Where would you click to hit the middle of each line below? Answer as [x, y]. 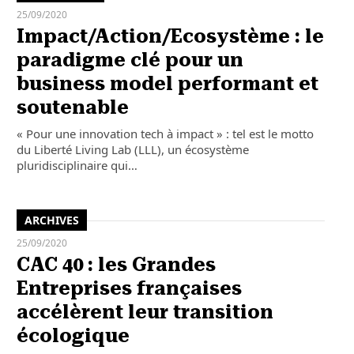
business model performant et [167, 83]
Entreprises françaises [129, 289]
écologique [73, 336]
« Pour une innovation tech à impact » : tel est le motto [165, 133]
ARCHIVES [51, 220]
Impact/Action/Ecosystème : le [170, 36]
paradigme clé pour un [130, 60]
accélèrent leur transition [145, 313]
